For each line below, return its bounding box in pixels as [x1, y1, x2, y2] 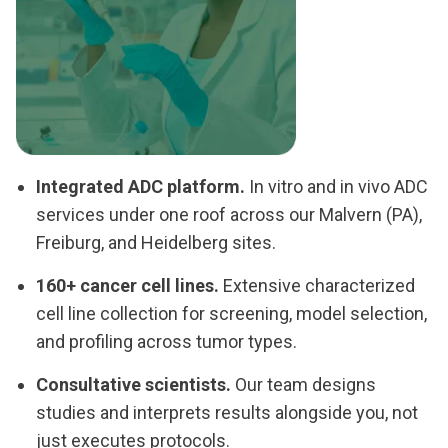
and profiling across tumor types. [36, 331, 297, 353]
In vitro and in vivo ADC [245, 176, 428, 198]
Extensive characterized [219, 275, 415, 297]
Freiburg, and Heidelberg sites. [36, 232, 276, 254]
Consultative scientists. [36, 374, 231, 396]
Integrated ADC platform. [36, 176, 245, 198]
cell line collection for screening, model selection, [36, 303, 427, 325]
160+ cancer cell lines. [36, 275, 219, 297]
